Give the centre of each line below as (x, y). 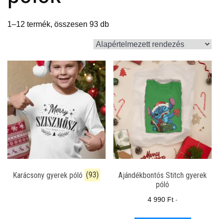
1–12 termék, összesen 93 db (58, 24)
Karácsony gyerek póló (48, 175)
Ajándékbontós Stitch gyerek (163, 175)
